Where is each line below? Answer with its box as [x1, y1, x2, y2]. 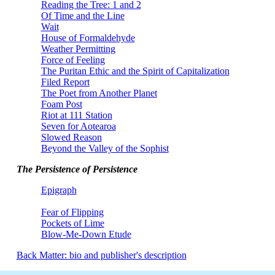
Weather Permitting [41, 44, 115, 54]
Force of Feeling [41, 55, 105, 65]
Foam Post [41, 99, 82, 109]
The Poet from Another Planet [41, 88, 157, 98]
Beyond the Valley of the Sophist [41, 143, 169, 153]
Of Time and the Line [41, 10, 125, 21]
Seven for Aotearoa [41, 121, 116, 131]
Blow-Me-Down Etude [41, 229, 131, 239]
